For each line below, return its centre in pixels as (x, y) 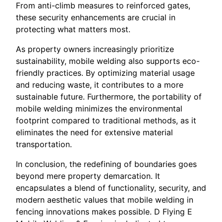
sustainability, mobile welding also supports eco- (108, 61)
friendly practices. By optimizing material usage (105, 73)
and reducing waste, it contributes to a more (100, 84)
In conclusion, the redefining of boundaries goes (106, 164)
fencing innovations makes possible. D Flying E (104, 211)
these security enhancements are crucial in (96, 17)
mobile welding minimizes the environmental (99, 108)
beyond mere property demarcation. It (88, 176)
